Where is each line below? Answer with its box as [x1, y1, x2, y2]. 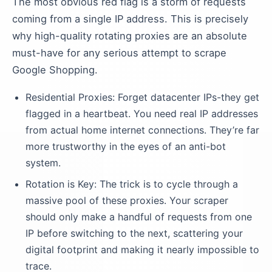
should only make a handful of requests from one [25, 211, 252, 223]
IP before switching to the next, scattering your [25, 227, 243, 239]
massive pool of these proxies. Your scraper [25, 194, 228, 206]
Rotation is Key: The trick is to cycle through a [25, 178, 238, 190]
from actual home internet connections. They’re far [25, 124, 259, 136]
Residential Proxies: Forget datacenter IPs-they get [25, 91, 259, 103]
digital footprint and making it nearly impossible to [25, 243, 259, 256]
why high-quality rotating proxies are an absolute [12, 30, 247, 42]
